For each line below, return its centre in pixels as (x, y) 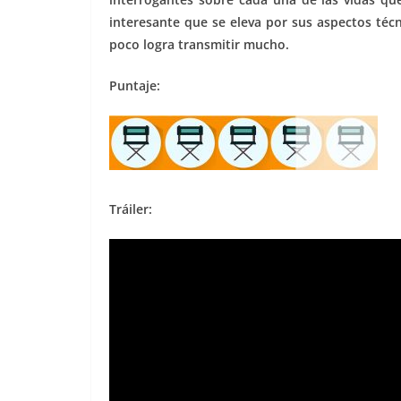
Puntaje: (135, 86)
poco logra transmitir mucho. (199, 45)
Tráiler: (131, 209)
